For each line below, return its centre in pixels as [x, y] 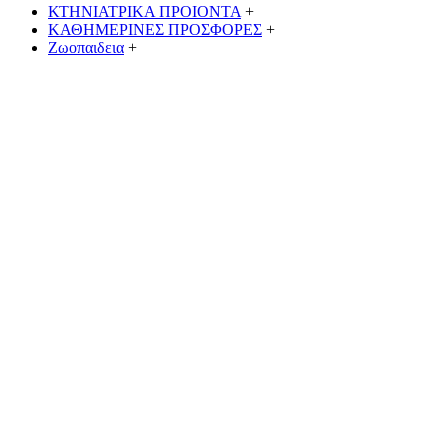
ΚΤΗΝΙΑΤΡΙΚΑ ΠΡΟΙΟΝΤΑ [144, 11]
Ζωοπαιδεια [86, 47]
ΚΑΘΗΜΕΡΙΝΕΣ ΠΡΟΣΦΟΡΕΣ [155, 29]
